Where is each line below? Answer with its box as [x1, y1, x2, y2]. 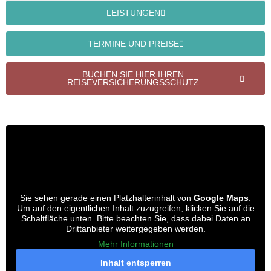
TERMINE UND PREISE [87, 39, 179, 49]
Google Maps [194, 193, 249, 203]
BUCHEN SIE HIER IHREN [82, 70, 184, 80]
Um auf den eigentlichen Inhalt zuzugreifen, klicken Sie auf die [16, 203, 255, 214]
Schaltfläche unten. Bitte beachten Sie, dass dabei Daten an [21, 214, 250, 224]
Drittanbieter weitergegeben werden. [65, 224, 206, 234]
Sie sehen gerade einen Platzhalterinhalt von [20, 193, 194, 203]
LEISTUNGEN [106, 8, 160, 18]
